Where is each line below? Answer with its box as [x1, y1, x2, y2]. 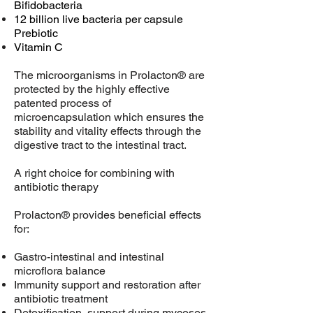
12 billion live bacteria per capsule [14, 13, 183, 26]
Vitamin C [14, 41, 63, 54]
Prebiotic [14, 27, 58, 40]
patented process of [14, 96, 111, 110]
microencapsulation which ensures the [14, 110, 204, 124]
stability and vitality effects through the [14, 124, 201, 138]
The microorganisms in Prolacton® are [14, 68, 205, 82]
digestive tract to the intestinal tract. [14, 138, 187, 152]
